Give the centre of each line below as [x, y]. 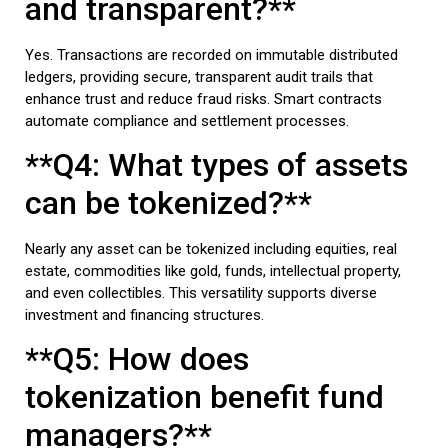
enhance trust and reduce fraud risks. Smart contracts [203, 98]
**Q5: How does [137, 359]
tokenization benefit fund [204, 397]
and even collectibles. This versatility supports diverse [201, 293]
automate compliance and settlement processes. [187, 120]
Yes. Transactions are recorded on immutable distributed [211, 54]
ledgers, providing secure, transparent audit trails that [199, 76]
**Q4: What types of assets [216, 165]
